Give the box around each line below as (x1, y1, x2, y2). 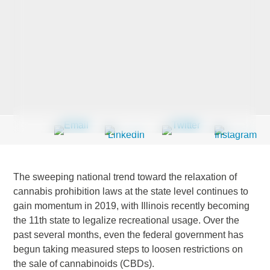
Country (43, 225, 80, 235)
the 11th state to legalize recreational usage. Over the (13, 215, 240, 226)
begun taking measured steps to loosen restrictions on (13, 244, 243, 255)
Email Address (43, 162, 108, 172)
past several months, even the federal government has (13, 230, 244, 240)
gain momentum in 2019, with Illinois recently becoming (13, 201, 250, 212)
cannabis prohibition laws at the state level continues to (13, 186, 249, 197)
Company (43, 98, 87, 108)
